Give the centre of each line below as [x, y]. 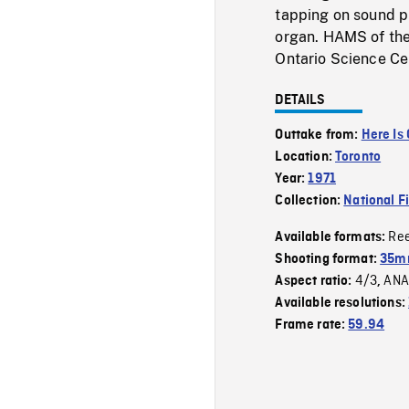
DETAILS [300, 100]
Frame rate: [312, 325]
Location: [305, 157]
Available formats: [332, 237]
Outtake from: [318, 135]
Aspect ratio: [315, 281]
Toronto [358, 157]
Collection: [309, 200]
